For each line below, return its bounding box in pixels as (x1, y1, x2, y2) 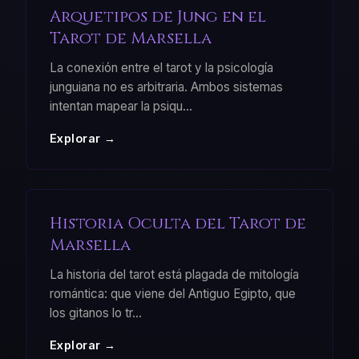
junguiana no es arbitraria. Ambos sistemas (49, 79, 283, 95)
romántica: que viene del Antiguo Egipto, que (49, 286, 296, 302)
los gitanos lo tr (49, 305, 132, 321)
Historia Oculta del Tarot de (49, 212, 306, 235)
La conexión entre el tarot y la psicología (49, 59, 273, 75)
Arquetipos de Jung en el (49, 5, 266, 27)
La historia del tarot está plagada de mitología (49, 267, 299, 283)
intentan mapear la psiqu (49, 98, 183, 114)
